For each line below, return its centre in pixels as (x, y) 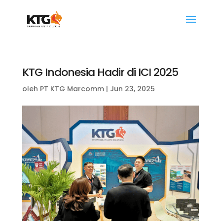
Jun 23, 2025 (132, 89)
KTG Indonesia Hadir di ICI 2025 (100, 72)
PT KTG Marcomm (72, 89)
